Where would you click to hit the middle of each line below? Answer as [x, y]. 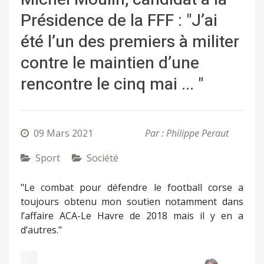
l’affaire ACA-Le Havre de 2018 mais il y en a [132, 216]
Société [103, 158]
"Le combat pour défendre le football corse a [132, 188]
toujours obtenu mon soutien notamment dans [132, 202]
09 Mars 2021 [63, 133]
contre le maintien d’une [110, 64]
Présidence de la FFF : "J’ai [119, 21]
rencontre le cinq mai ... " [112, 85]
